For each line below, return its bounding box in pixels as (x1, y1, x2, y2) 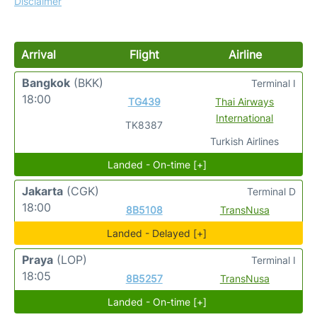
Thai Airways (215, 96, 275, 108)
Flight (129, 47, 159, 62)
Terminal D (247, 185, 296, 197)
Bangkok (22, 76, 70, 90)
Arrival (21, 47, 56, 62)
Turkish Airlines (210, 135, 279, 147)
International (216, 112, 274, 124)
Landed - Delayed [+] (107, 227, 207, 239)
